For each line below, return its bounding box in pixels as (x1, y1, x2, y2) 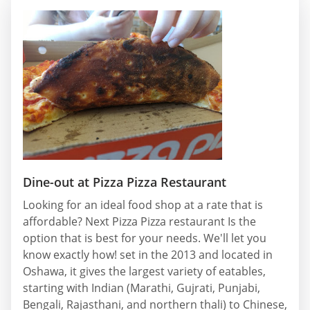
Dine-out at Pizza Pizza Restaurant (23, 173, 226, 190)
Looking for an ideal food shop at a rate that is (23, 197, 263, 212)
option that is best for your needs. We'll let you (23, 230, 266, 246)
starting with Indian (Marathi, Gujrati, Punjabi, (23, 280, 260, 295)
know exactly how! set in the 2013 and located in (23, 246, 273, 262)
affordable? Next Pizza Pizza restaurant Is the (23, 213, 256, 229)
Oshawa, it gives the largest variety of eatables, (23, 263, 266, 279)
